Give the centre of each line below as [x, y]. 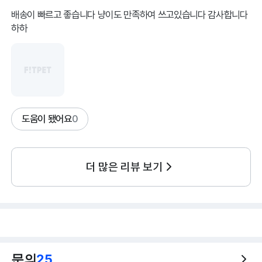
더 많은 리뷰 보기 [124, 167]
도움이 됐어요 [47, 119]
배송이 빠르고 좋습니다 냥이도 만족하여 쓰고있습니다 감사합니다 [130, 14]
